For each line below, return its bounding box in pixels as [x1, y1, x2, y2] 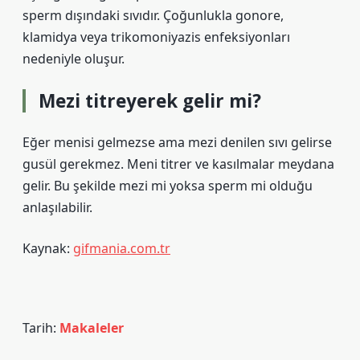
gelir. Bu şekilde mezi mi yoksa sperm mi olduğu [22, 177, 313, 194]
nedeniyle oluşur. [22, 50, 125, 67]
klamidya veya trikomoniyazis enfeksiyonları [22, 28, 290, 46]
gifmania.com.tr [73, 239, 170, 257]
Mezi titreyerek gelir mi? [39, 88, 261, 113]
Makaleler [59, 319, 124, 337]
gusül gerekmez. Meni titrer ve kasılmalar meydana [22, 155, 334, 173]
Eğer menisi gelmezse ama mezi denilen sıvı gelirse [22, 133, 332, 151]
